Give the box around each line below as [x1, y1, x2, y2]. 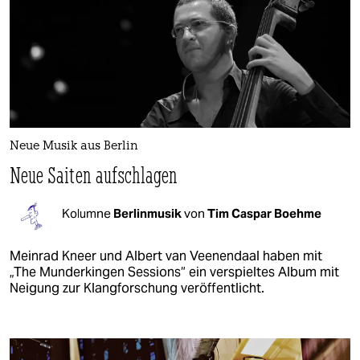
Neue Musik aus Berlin [10, 140, 138, 153]
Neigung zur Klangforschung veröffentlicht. [10, 279, 264, 297]
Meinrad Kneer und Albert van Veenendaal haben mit [10, 247, 322, 264]
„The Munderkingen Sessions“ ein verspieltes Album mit [10, 263, 339, 280]
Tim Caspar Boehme [207, 206, 321, 222]
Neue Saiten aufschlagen [10, 160, 178, 189]
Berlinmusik [113, 206, 184, 222]
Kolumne [62, 206, 113, 222]
